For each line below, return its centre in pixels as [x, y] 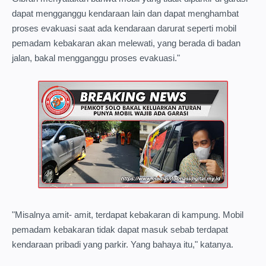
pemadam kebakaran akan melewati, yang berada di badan [126, 43]
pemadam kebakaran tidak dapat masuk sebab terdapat [120, 230]
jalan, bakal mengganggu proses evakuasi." [96, 58]
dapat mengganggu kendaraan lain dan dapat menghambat [125, 14]
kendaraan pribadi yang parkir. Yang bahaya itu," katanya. [123, 245]
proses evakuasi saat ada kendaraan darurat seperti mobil [124, 28]
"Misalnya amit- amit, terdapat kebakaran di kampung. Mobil [128, 215]
